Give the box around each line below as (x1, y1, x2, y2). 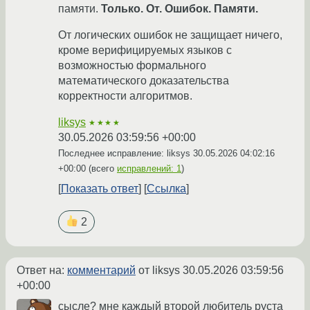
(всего (86, 163, 117, 174)
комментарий (67, 264, 136, 277)
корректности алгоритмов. (58, 90, 192, 102)
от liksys (136, 264, 183, 277)
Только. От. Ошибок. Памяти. (101, 3, 258, 15)
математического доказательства (58, 75, 229, 87)
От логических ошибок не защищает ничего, (58, 29, 282, 42)
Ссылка (147, 183, 186, 195)
